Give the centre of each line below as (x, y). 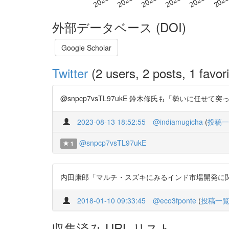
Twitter (70, 73)
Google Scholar (86, 47)
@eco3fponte (175, 200)
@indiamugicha (178, 121)
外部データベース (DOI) (119, 27)
